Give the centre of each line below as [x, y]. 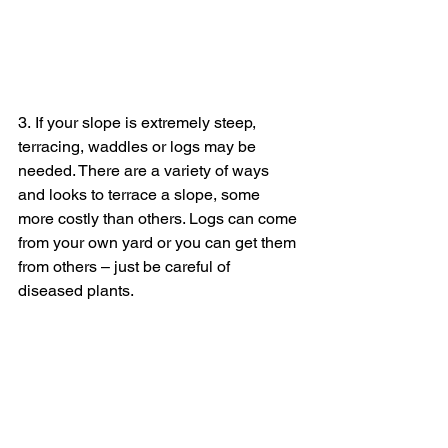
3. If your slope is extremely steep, [139, 122]
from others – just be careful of [126, 266]
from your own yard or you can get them [159, 242]
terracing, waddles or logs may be [139, 146]
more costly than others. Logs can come [159, 218]
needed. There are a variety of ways [145, 170]
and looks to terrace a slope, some [141, 194]
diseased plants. [78, 290]
